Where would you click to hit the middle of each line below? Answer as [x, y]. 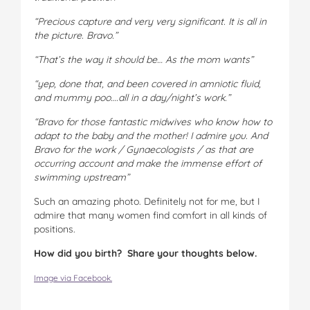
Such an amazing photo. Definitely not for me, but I [147, 202]
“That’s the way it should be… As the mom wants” [144, 60]
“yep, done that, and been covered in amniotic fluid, [147, 84]
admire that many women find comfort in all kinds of [151, 216]
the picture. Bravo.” [76, 36]
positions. [55, 229]
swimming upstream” [82, 177]
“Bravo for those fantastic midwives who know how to [153, 122]
